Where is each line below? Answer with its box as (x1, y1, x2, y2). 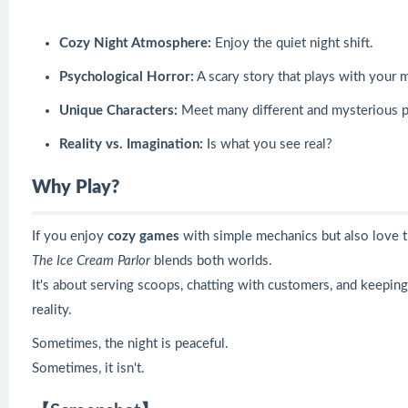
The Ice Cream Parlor (32, 253, 150, 268)
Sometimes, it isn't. (32, 361, 145, 375)
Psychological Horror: (59, 69, 194, 84)
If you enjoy (32, 229, 107, 243)
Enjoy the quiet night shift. (211, 36, 373, 50)
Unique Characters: (59, 103, 178, 117)
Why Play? (32, 178, 119, 197)
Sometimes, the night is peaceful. (32, 336, 229, 351)
